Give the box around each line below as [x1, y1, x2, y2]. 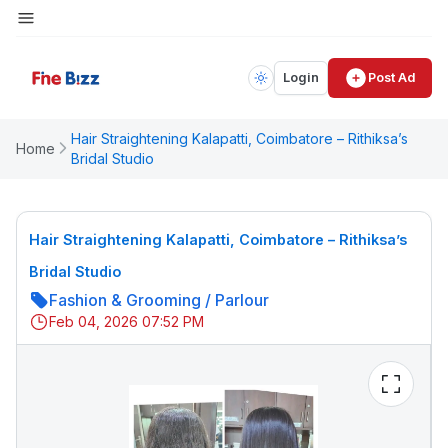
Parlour [215, 290, 269, 311]
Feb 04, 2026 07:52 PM [49, 313, 204, 331]
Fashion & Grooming [49, 290, 201, 311]
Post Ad [368, 70, 416, 86]
